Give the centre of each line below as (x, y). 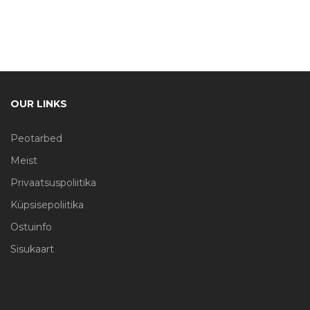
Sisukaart (32, 249)
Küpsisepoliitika (47, 204)
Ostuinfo (31, 227)
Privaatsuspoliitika (53, 182)
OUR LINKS (39, 103)
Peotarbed (36, 138)
